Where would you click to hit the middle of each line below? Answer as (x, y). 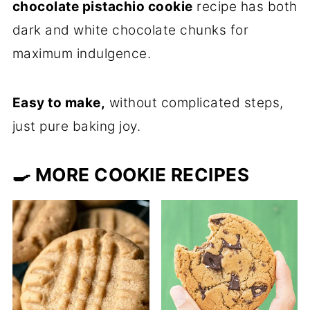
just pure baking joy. (76, 126)
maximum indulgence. (82, 53)
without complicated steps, (194, 102)
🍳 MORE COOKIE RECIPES (131, 174)
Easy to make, (59, 102)
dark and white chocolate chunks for (130, 30)
